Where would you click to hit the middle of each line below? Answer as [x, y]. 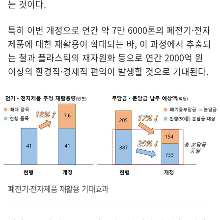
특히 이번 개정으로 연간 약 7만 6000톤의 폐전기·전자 [109, 30]
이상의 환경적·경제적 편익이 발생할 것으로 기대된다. [108, 71]
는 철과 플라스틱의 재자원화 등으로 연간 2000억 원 [106, 58]
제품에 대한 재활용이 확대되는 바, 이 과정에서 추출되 [110, 44]
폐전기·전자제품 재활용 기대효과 [58, 189]
